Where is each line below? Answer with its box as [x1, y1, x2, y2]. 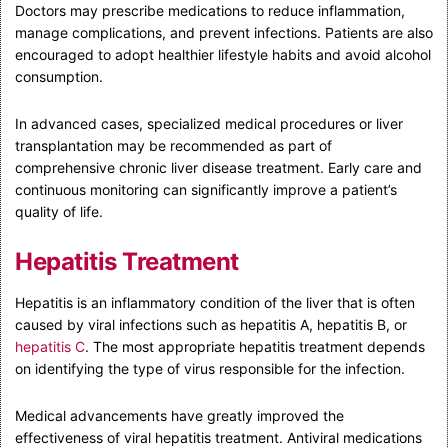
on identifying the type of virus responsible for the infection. [15, 359, 405, 377]
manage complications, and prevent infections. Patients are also [15, 23, 433, 41]
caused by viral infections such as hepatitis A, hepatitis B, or [15, 315, 407, 333]
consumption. [15, 67, 103, 85]
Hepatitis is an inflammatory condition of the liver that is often [15, 293, 415, 311]
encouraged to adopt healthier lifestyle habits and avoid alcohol [15, 45, 431, 63]
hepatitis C [15, 337, 85, 355]
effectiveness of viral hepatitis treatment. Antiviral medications [15, 428, 422, 446]
